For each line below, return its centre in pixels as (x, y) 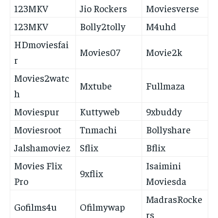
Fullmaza (165, 86)
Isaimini (163, 165)
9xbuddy (164, 111)
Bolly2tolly (103, 26)
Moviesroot (38, 129)
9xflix (91, 173)
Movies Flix (38, 165)
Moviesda (166, 181)
